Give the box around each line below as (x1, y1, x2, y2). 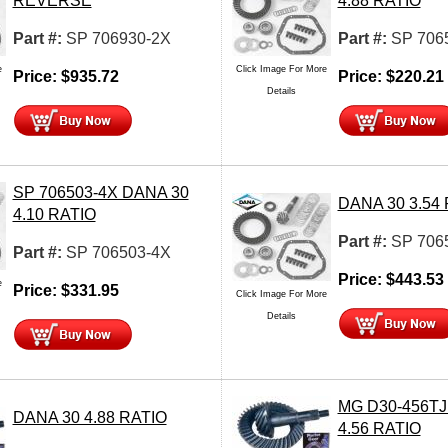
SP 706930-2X (65, 29, 171, 47)
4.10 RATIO (12, 205, 96, 223)
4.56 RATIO (337, 419, 421, 437)
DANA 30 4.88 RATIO (12, 408, 167, 426)
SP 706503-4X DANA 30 (12, 183, 189, 201)
